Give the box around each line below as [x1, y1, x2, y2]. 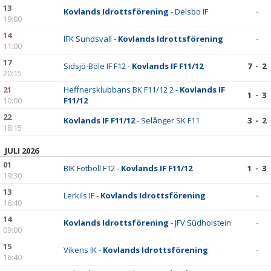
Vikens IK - [64, 244, 103, 255]
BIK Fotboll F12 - [64, 163, 121, 174]
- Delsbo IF [169, 6, 208, 17]
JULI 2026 [5, 145, 39, 156]
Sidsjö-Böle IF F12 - [64, 60, 132, 71]
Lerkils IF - [64, 190, 100, 201]
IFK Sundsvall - [64, 33, 118, 44]
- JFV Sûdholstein [169, 217, 231, 228]
